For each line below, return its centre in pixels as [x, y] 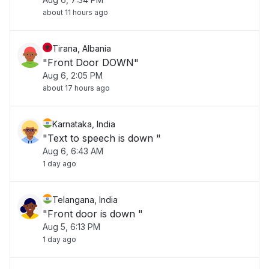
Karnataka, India [84, 124]
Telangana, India [85, 200]
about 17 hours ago [76, 88]
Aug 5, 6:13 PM [71, 227]
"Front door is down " [93, 214]
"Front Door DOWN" [91, 62]
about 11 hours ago [75, 12]
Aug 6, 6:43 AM [73, 151]
